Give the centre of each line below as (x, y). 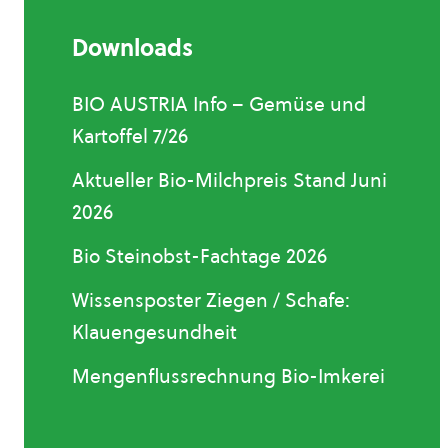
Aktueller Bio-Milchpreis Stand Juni (229, 180)
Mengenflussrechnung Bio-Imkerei (228, 376)
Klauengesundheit (154, 332)
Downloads (132, 48)
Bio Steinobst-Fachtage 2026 (199, 256)
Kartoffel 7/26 (130, 136)
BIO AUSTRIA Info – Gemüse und (219, 104)
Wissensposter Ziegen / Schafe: (211, 300)
